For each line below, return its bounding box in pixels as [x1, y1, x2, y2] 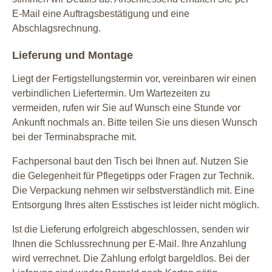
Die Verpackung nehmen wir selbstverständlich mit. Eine [12, 185, 254, 195]
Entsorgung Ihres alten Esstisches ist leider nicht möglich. [12, 199, 259, 210]
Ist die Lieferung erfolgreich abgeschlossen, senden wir [12, 223, 249, 234]
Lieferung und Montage [12, 49, 133, 61]
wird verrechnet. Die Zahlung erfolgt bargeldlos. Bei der [12, 253, 250, 263]
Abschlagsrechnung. [12, 22, 101, 33]
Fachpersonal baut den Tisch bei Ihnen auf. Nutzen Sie [12, 155, 248, 166]
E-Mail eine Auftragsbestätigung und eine [12, 8, 189, 19]
